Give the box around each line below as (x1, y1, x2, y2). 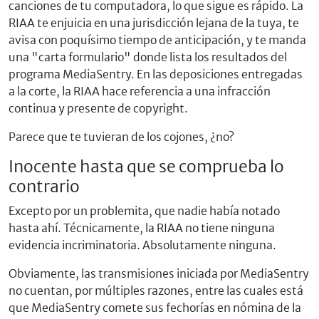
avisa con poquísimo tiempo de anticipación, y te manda (9, 33, 306, 47)
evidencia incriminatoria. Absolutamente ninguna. (9, 238, 276, 252)
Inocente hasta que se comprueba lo (9, 156, 284, 177)
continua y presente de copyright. (9, 101, 188, 115)
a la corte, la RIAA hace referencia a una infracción (9, 84, 271, 98)
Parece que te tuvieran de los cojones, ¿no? (9, 130, 234, 144)
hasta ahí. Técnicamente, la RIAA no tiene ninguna (9, 221, 275, 235)
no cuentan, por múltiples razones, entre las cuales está (9, 283, 303, 298)
